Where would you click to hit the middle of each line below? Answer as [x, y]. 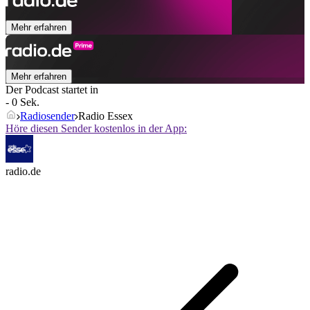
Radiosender [47, 116]
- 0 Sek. [22, 102]
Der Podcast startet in [52, 90]
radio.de [23, 172]
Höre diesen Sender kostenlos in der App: [96, 129]
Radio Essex [106, 116]
